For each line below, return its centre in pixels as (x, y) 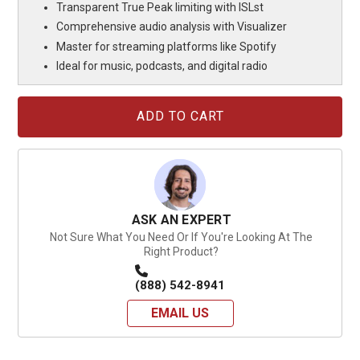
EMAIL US (180, 313)
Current (34, 104)
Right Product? (182, 251)
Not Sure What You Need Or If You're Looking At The (182, 237)
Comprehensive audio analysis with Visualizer (172, 27)
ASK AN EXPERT (181, 219)
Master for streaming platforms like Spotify (167, 46)
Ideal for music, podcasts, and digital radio (162, 66)
